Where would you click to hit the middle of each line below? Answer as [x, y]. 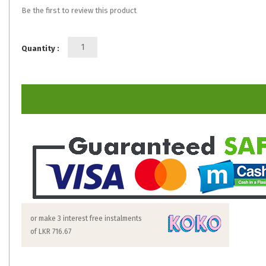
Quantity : [40, 48]
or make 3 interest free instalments [86, 218]
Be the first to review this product [79, 10]
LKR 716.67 [55, 232]
